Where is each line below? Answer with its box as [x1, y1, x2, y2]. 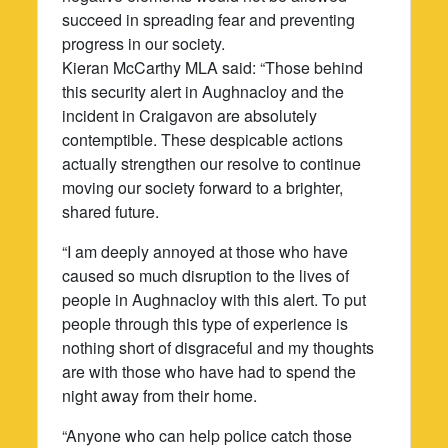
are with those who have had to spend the [62, 359, 357, 383]
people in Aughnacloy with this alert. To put [62, 287, 367, 311]
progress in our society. [62, 31, 226, 55]
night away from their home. [62, 383, 258, 407]
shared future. [62, 199, 160, 223]
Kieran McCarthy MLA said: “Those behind [62, 55, 364, 79]
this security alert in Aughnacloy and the [62, 79, 345, 103]
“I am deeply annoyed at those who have [62, 239, 349, 263]
